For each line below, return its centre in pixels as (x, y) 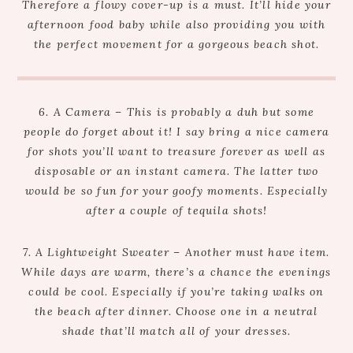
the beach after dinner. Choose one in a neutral (176, 311)
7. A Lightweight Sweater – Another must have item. (176, 252)
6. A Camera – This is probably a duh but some (176, 112)
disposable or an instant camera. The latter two (176, 171)
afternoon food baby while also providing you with (176, 24)
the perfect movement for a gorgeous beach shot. (176, 44)
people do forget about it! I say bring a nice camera (176, 132)
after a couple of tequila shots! (176, 210)
